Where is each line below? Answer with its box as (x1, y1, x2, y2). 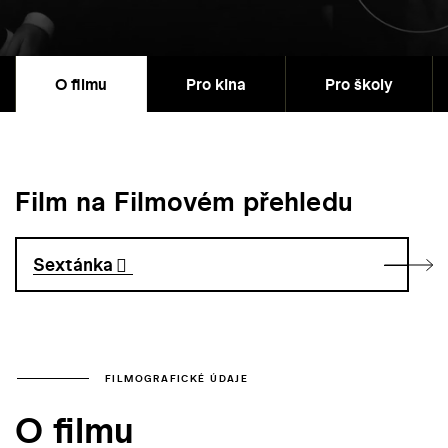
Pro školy (325, 73, 393, 96)
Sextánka (33, 252, 114, 278)
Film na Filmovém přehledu (15, 183, 353, 221)
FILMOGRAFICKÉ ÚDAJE (105, 371, 249, 385)
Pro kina (186, 73, 246, 96)
